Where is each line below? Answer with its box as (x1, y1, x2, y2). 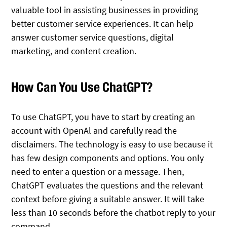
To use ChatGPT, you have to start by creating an (11, 111, 196, 123)
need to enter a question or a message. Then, (11, 166, 184, 178)
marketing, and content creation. (11, 45, 137, 57)
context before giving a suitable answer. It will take (11, 193, 205, 205)
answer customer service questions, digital (11, 31, 174, 43)
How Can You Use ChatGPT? (11, 79, 154, 95)
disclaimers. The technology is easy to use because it (11, 138, 213, 150)
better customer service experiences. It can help (11, 17, 194, 29)
